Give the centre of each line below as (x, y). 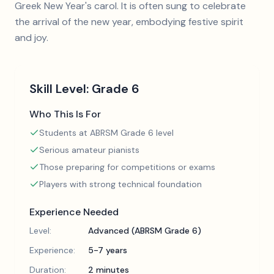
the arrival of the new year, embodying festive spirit (129, 22)
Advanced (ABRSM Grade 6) (145, 231)
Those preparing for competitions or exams (127, 167)
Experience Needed (74, 212)
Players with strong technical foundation (120, 184)
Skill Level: (61, 89)
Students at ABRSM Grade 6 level (106, 133)
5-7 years (108, 250)
